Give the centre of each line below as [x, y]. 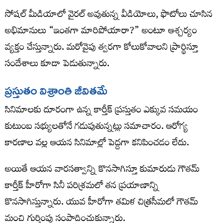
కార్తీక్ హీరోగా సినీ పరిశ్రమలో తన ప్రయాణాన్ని [82, 187]
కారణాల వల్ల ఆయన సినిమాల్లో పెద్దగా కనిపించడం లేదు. [97, 144]
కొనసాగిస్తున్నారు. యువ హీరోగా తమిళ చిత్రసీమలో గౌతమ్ [102, 203]
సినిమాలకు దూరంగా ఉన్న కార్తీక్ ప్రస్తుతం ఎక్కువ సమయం [102, 111]
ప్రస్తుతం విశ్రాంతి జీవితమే [56, 90]
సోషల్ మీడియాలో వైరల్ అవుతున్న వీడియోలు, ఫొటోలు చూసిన [109, 15]
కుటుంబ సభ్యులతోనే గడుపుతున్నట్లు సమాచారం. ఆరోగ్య [97, 127]
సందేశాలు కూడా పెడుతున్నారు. [57, 65]
